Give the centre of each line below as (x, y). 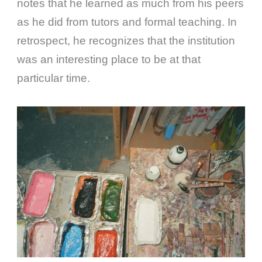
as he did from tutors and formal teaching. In (127, 22)
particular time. (54, 78)
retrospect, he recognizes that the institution (126, 41)
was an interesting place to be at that (109, 60)
